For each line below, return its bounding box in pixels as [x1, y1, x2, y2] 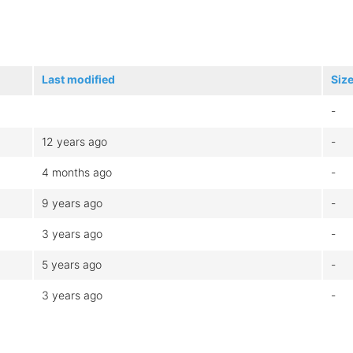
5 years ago [42, 257, 102, 271]
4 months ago [42, 165, 112, 179]
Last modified [42, 72, 115, 86]
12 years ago [42, 134, 107, 148]
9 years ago [42, 195, 102, 210]
